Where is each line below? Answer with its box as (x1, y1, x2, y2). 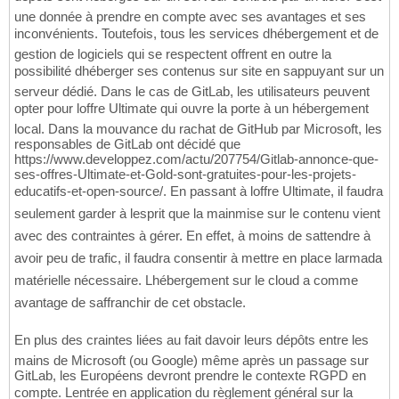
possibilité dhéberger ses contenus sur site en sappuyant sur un (14, 63, 384, 79)
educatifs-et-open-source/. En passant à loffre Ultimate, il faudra (14, 183, 383, 199)
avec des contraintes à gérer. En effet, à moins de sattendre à (14, 228, 370, 244)
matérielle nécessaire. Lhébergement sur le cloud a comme (14, 273, 358, 289)
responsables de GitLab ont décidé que (14, 136, 240, 152)
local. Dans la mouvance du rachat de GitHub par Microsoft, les (14, 121, 382, 137)
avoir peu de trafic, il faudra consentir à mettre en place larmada (14, 250, 382, 266)
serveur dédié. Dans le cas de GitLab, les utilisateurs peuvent (14, 84, 370, 100)
